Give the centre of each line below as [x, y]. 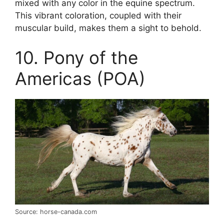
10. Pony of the [76, 58]
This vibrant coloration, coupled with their [98, 15]
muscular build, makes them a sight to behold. [108, 28]
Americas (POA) [80, 79]
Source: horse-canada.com [56, 211]
